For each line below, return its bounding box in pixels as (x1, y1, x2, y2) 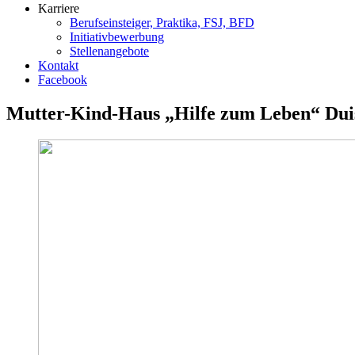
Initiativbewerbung (70, 29, 164, 44)
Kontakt (38, 58, 78, 72)
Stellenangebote (70, 44, 149, 58)
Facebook (38, 72, 87, 86)
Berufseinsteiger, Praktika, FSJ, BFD (70, 15, 254, 29)
